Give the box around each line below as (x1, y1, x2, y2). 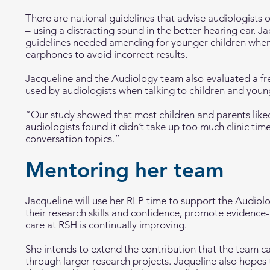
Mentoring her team (25, 157, 224, 183)
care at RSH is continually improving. (25, 219, 189, 231)
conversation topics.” (25, 133, 120, 145)
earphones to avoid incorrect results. (25, 48, 187, 60)
